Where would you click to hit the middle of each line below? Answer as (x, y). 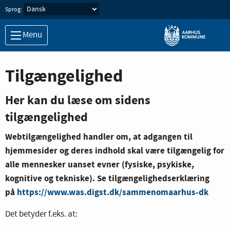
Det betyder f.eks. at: (41, 214)
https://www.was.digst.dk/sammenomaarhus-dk (113, 192)
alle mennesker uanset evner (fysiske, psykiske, (100, 164)
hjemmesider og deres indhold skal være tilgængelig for (115, 150)
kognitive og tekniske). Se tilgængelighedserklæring (107, 178)
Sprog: (14, 9)
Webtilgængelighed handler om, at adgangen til (99, 137)
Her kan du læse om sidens (78, 100)
